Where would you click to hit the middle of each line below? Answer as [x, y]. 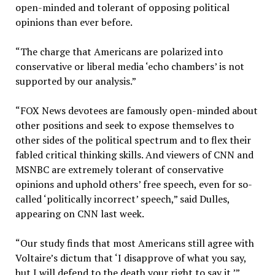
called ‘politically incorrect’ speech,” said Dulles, [122, 199]
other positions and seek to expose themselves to [124, 125]
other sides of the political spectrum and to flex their [133, 140]
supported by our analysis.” [76, 81]
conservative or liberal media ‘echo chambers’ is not [130, 66]
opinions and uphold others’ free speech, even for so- [134, 184]
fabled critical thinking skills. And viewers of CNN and [134, 154]
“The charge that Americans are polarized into [119, 51]
